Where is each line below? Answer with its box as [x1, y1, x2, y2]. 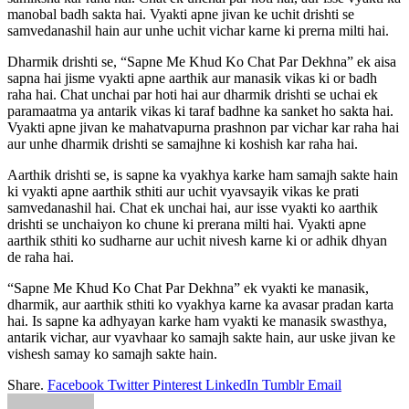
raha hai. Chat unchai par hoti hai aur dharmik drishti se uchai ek [7, 86, 378, 102]
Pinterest [152, 376, 202, 393]
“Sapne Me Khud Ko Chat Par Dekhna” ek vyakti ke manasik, [7, 279, 369, 296]
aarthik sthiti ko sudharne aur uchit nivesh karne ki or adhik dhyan [7, 232, 387, 248]
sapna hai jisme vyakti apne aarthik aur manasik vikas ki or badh [7, 69, 377, 86]
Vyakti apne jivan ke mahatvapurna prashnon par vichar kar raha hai [7, 119, 399, 135]
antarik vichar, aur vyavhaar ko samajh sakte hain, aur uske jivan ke [7, 329, 395, 345]
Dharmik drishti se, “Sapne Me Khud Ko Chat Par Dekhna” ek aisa [7, 53, 396, 69]
